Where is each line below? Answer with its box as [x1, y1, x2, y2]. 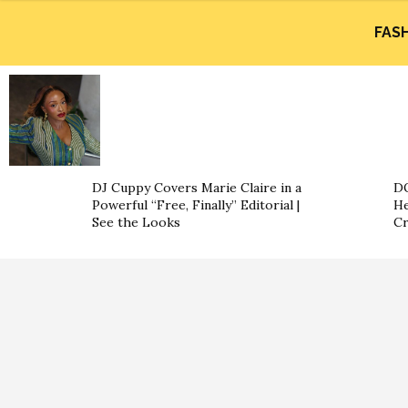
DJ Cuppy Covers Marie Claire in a [92, 179, 301, 196]
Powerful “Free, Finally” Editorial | [92, 197, 300, 213]
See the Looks [92, 214, 180, 230]
